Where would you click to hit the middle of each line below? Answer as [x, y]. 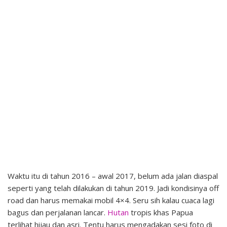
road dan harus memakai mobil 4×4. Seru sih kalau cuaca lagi [111, 200]
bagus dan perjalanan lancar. [58, 212]
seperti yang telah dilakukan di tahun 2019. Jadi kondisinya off [113, 188]
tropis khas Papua [161, 212]
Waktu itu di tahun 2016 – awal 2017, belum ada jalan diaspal [113, 176]
